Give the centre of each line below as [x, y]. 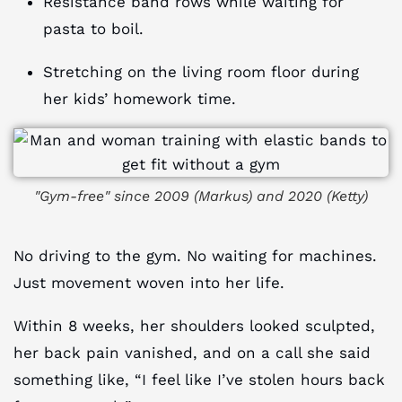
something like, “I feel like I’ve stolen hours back [199, 379]
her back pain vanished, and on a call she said [192, 352]
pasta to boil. [94, 28]
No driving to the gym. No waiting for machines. [195, 255]
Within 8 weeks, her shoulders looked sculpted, [194, 325]
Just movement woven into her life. [149, 282]
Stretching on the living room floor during [201, 71]
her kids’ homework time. [140, 98]
